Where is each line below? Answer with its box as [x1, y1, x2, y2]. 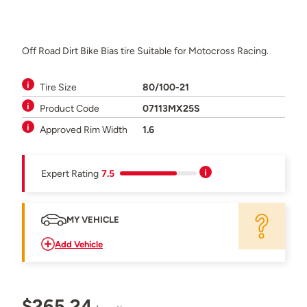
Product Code [40, 101, 99, 114]
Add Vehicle [55, 238, 103, 249]
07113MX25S [143, 101, 200, 114]
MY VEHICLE [66, 214, 119, 225]
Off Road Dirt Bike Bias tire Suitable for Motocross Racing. [22, 44, 269, 57]
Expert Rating [41, 167, 99, 180]
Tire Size [40, 80, 77, 93]
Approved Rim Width [40, 123, 127, 136]
